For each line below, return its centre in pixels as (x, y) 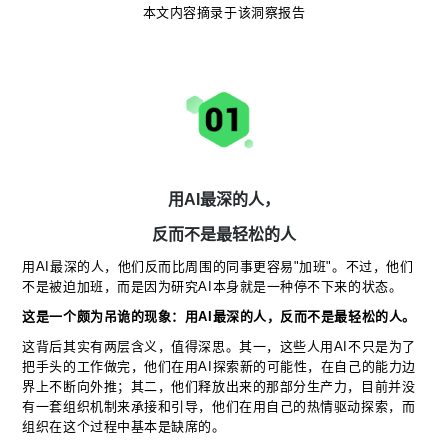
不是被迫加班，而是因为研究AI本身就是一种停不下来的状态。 (212, 287)
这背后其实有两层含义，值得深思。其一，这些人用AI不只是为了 (219, 347)
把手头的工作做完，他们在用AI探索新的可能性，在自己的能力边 (219, 367)
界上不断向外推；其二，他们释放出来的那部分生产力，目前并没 (219, 387)
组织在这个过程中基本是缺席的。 (124, 427)
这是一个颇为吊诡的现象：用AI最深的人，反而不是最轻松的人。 (219, 317)
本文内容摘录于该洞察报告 (224, 12)
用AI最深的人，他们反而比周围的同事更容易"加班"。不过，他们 (218, 267)
